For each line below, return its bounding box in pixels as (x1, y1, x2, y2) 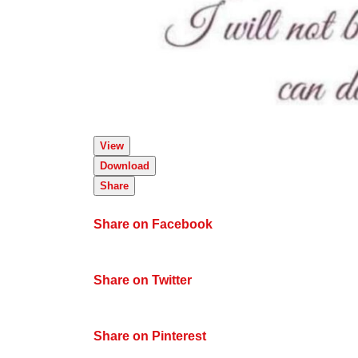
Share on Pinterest (93, 328, 206, 343)
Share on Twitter (93, 272, 192, 287)
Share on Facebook (93, 217, 213, 231)
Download (100, 159, 149, 172)
